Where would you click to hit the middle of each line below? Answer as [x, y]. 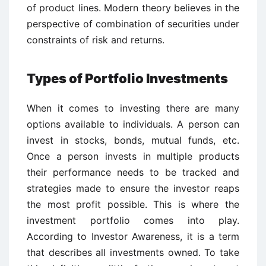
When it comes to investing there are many [133, 108]
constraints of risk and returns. [96, 40]
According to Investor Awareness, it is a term [133, 236]
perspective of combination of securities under [133, 24]
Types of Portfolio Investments [127, 78]
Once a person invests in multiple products [133, 156]
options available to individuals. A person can [133, 124]
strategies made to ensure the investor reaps [133, 188]
